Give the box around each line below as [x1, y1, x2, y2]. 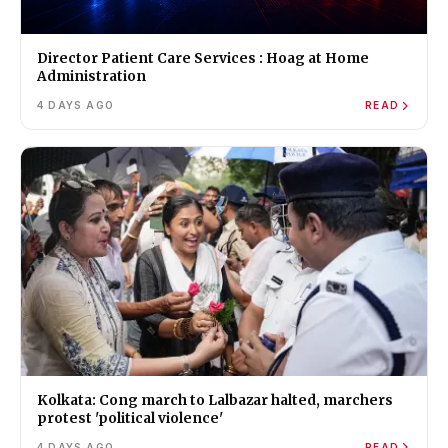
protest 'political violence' [37, 409, 223, 427]
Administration [37, 68, 146, 86]
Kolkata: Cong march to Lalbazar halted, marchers [37, 391, 393, 409]
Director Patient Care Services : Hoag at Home [37, 50, 369, 68]
